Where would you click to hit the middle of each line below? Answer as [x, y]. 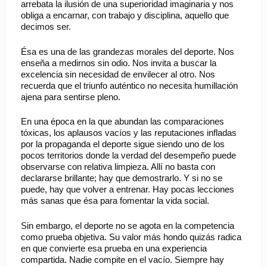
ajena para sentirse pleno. [71, 97]
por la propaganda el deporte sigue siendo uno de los [123, 144]
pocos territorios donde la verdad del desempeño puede [128, 156]
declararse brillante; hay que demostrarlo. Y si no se [122, 178]
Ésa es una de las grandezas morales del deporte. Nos [128, 51]
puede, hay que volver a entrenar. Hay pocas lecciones [128, 190]
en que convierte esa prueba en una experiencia [114, 248]
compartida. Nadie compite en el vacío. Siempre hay [122, 259]
